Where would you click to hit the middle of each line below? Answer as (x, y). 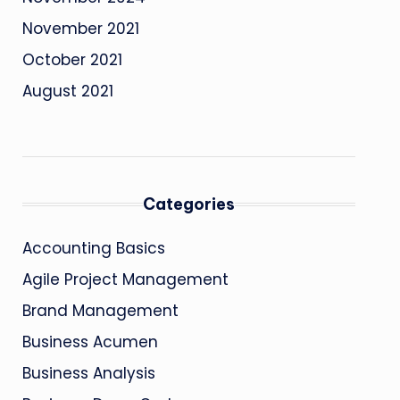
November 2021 (80, 29)
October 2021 (72, 60)
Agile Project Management (125, 279)
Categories (188, 204)
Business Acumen (90, 342)
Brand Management (100, 311)
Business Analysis (88, 373)
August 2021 (67, 91)
